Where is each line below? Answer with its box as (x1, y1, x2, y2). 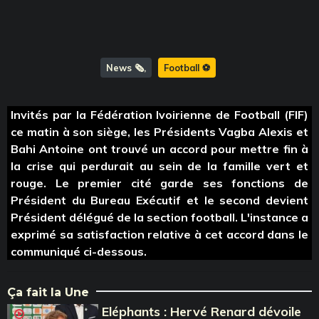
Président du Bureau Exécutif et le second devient (11, 192, 308, 207)
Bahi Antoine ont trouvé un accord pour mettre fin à (11, 141, 308, 156)
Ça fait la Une (7, 285, 89, 299)
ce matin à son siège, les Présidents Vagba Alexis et (11, 124, 308, 139)
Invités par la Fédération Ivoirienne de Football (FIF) (11, 107, 308, 122)
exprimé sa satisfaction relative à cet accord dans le (11, 226, 308, 241)
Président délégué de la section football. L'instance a (11, 209, 308, 224)
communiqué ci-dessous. (11, 244, 147, 258)
